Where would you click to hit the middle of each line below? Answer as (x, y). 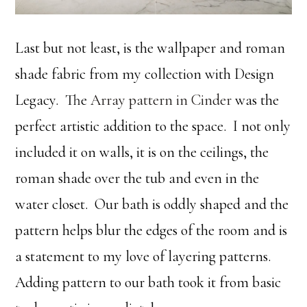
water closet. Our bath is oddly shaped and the (152, 204)
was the (256, 100)
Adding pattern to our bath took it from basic (148, 282)
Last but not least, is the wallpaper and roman (150, 48)
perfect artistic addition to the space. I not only (153, 126)
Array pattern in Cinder (161, 100)
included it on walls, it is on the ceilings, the (142, 152)
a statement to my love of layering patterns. (145, 256)
